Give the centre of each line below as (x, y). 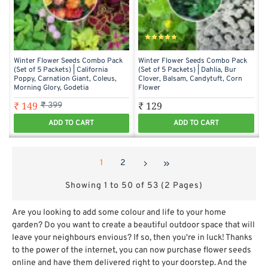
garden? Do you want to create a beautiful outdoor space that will (133, 225)
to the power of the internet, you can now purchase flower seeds (132, 250)
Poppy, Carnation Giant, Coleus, (65, 79)
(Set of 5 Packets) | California (60, 70)
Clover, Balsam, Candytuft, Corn (191, 79)
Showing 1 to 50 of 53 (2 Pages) (134, 185)
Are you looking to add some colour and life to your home (119, 212)
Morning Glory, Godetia (51, 88)
